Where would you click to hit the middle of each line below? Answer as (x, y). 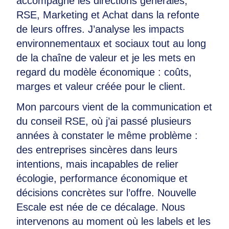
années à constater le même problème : (107, 135)
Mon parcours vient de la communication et (114, 107)
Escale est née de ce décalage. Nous (101, 207)
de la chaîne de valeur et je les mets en (106, 58)
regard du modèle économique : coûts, (104, 72)
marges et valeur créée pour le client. (101, 86)
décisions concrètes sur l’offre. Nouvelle (106, 193)
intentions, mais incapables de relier (97, 164)
